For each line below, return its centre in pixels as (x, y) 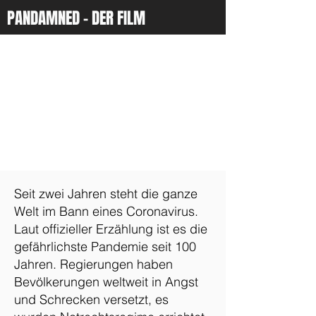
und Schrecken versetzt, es (91, 299)
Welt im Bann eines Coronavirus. (106, 211)
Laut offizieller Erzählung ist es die (111, 229)
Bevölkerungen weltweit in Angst (106, 282)
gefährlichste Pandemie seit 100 (105, 247)
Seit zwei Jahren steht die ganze (106, 194)
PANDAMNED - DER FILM (76, 18)
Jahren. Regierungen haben (93, 264)
